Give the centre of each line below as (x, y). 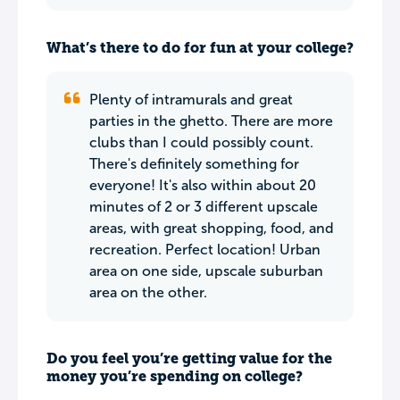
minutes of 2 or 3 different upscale (204, 207)
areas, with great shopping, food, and (212, 228)
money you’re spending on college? (175, 376)
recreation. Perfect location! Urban (205, 250)
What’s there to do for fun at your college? (200, 48)
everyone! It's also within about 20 (203, 185)
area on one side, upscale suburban (206, 271)
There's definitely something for (194, 164)
